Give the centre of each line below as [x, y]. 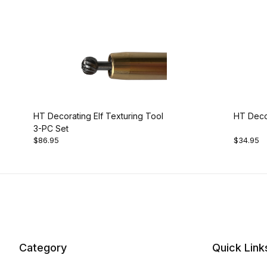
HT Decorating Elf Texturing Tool [98, 116]
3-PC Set [51, 128]
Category [43, 248]
